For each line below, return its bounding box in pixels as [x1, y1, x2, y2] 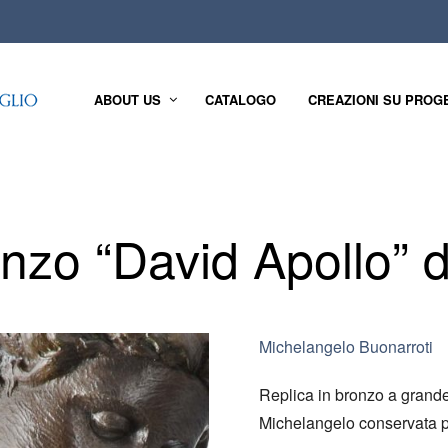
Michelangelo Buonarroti [259, 335, 433, 358]
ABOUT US [94, 90, 161, 110]
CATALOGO [205, 90, 276, 110]
